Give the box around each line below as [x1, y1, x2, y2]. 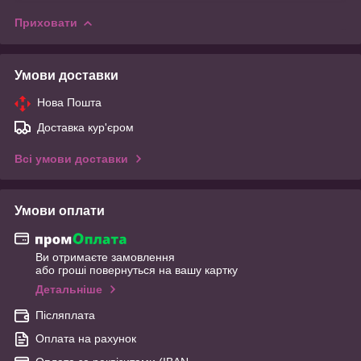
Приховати [15, 15, 77, 29]
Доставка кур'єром [37, 120, 134, 134]
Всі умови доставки [15, 151, 128, 165]
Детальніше [35, 283, 102, 297]
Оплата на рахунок [35, 332, 136, 346]
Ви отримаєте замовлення [35, 251, 175, 264]
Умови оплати [15, 203, 105, 218]
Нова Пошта [37, 95, 102, 109]
